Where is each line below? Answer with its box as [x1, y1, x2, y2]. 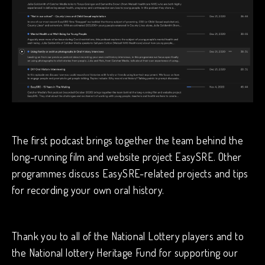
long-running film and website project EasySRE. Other [12, 150, 242, 163]
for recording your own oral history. [12, 183, 164, 196]
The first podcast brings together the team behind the [12, 133, 244, 147]
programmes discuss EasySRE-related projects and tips [12, 166, 248, 180]
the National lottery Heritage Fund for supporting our [12, 245, 238, 259]
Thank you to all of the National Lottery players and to [12, 229, 244, 243]
